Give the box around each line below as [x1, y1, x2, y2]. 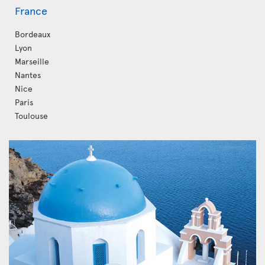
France [15, 2, 47, 18]
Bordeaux [15, 28, 50, 40]
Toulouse [15, 109, 48, 121]
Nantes [15, 69, 41, 80]
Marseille [15, 55, 49, 67]
